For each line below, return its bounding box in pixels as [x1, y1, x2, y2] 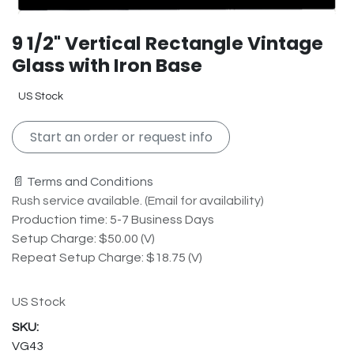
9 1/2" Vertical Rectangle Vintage [12, 30, 323, 57]
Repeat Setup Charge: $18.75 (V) [12, 250, 202, 264]
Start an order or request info [29, 127, 213, 146]
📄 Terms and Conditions [12, 175, 153, 188]
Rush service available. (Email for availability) [12, 194, 264, 207]
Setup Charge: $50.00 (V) [12, 232, 155, 245]
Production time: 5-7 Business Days [12, 213, 214, 226]
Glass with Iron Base [12, 52, 202, 79]
